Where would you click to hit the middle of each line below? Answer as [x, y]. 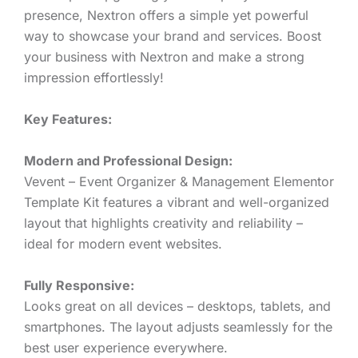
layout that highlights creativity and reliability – [163, 223]
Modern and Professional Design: [128, 161]
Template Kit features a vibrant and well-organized [177, 203]
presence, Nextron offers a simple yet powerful [166, 16]
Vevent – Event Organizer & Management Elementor [179, 182]
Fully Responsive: [79, 286]
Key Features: [68, 119]
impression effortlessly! [94, 78]
